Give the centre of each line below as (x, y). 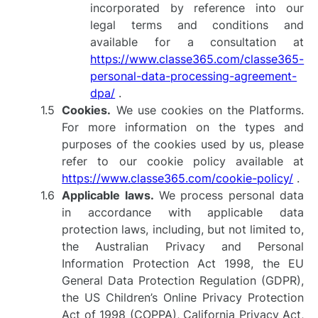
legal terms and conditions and (197, 25)
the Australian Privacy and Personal (183, 246)
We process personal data (229, 195)
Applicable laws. (108, 195)
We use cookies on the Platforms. (208, 110)
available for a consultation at (197, 42)
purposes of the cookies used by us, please (183, 144)
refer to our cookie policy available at (183, 161)
